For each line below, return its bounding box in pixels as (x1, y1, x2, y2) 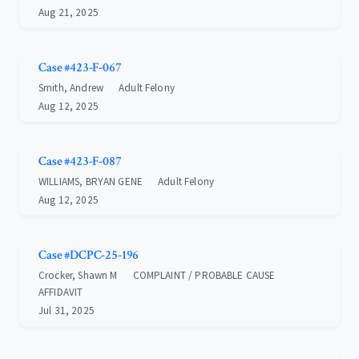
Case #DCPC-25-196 (38, 247, 139, 264)
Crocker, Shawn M (38, 268, 118, 283)
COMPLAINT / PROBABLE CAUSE (132, 268, 276, 283)
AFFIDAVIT (38, 285, 83, 300)
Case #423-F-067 (38, 59, 122, 77)
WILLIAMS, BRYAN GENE (38, 175, 143, 189)
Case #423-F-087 (38, 153, 122, 171)
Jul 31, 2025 (38, 304, 95, 318)
